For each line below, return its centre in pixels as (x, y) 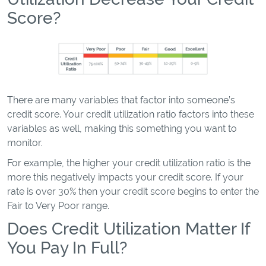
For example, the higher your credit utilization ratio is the (129, 163)
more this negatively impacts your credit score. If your (125, 177)
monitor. (26, 143)
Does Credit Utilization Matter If (129, 229)
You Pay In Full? (67, 248)
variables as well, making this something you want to (122, 129)
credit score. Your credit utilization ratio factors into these (131, 114)
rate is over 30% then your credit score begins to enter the (133, 191)
